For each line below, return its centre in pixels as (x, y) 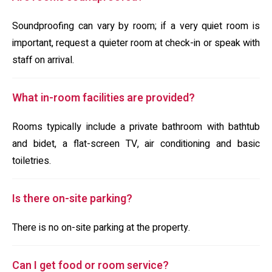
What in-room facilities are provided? (104, 98)
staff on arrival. (43, 60)
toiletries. (32, 161)
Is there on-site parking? (72, 199)
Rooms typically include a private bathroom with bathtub (136, 127)
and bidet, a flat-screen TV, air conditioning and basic (136, 144)
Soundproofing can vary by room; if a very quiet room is (136, 26)
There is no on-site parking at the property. (101, 228)
